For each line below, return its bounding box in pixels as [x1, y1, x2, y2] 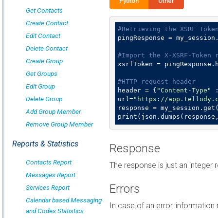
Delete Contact [26, 44, 68, 52]
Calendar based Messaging [26, 196, 102, 204]
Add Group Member [26, 108, 81, 115]
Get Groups [26, 70, 57, 77]
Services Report [26, 183, 70, 191]
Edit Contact [26, 32, 60, 39]
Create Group [26, 57, 63, 65]
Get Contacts [26, 6, 63, 14]
